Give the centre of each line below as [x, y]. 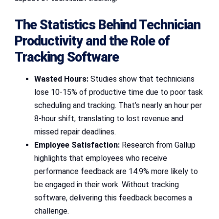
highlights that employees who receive [101, 158]
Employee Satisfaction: [77, 145]
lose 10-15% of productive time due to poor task [119, 92]
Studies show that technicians [142, 79]
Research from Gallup [158, 145]
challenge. [52, 211]
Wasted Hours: [61, 79]
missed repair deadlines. [75, 131]
